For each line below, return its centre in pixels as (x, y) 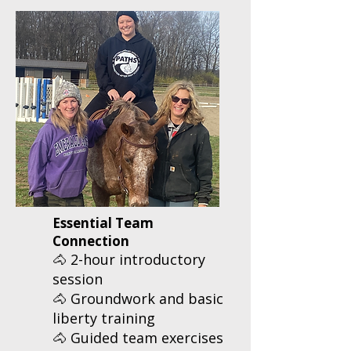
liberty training (104, 318)
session (78, 279)
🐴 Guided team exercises (138, 338)
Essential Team (103, 223)
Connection (91, 241)
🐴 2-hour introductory (129, 259)
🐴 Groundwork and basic (138, 299)
